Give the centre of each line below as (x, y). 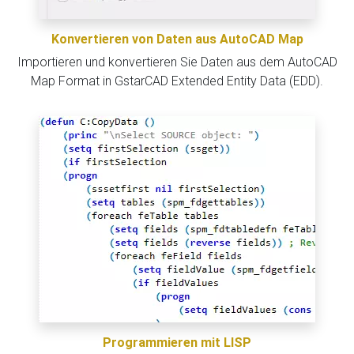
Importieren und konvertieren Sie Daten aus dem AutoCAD (177, 62)
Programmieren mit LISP (177, 342)
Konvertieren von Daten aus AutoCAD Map (177, 39)
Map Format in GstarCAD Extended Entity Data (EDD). (177, 81)
